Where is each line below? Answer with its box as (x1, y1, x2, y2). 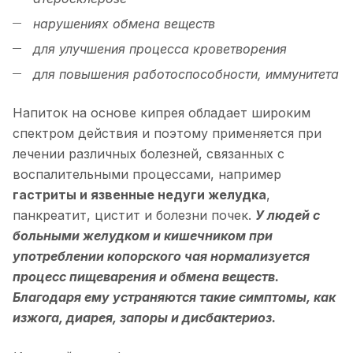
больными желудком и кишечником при (13, 227, 273, 243)
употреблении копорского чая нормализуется (13, 247, 310, 264)
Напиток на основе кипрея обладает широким (13, 104, 310, 121)
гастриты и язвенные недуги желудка (13, 186, 266, 203)
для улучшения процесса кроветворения (29, 40, 287, 57)
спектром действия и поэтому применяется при (13, 124, 321, 141)
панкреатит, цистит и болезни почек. (13, 206, 255, 223)
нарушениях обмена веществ (29, 15, 215, 32)
